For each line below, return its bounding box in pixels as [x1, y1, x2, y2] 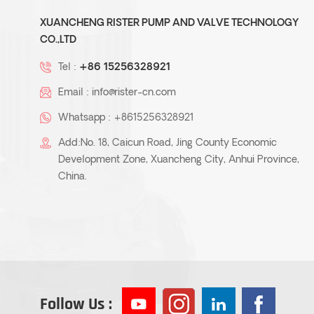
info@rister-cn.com [92, 88, 176, 99]
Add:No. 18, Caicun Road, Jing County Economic [58, 138, 277, 149]
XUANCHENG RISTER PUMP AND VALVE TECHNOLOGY [40, 18, 299, 29]
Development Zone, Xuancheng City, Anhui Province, [58, 155, 299, 166]
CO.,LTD [40, 35, 76, 46]
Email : [58, 88, 92, 99]
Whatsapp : [58, 113, 114, 124]
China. [58, 172, 87, 183]
